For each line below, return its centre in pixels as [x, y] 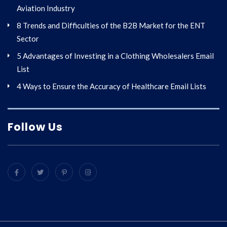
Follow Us [35, 127]
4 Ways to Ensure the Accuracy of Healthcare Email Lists [111, 86]
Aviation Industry [46, 8]
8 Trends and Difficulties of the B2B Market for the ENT [111, 25]
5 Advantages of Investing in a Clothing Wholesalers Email [115, 56]
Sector [28, 39]
